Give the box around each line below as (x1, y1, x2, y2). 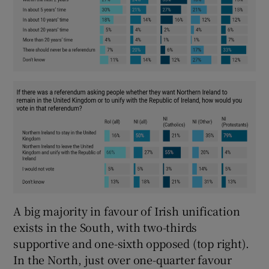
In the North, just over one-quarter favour (13, 252, 232, 268)
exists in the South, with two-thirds (13, 219, 198, 235)
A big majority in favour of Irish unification (13, 203, 240, 219)
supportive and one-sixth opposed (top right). (13, 235, 249, 252)
